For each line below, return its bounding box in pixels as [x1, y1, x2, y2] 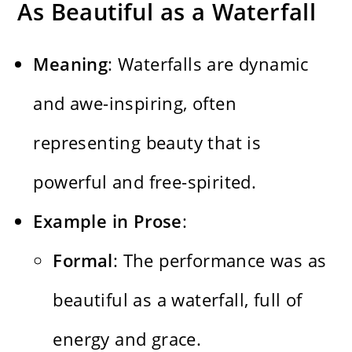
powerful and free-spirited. [33, 170, 257, 194]
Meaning [33, 52, 108, 76]
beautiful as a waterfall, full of [53, 288, 302, 312]
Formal [53, 248, 113, 273]
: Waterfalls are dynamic [108, 52, 309, 76]
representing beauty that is [33, 130, 262, 155]
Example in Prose [33, 209, 182, 233]
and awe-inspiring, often [33, 91, 237, 115]
